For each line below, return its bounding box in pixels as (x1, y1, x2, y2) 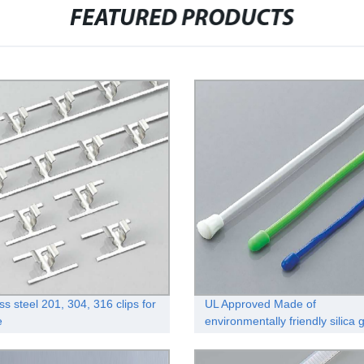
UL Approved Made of (205, 297, 316, 310)
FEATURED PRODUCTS (70, 7, 295, 31)
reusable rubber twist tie (205, 331, 328, 344)
